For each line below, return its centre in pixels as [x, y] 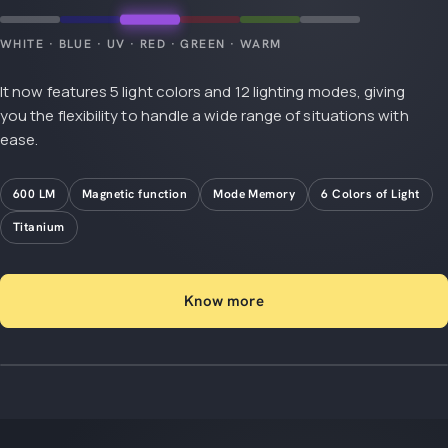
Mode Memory [254, 193]
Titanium [39, 226]
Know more [224, 300]
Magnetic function [134, 193]
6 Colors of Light [370, 193]
